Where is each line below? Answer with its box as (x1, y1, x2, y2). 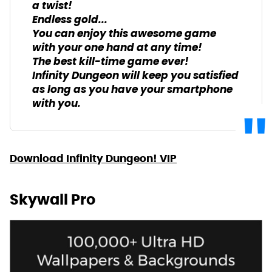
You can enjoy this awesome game (32, 25, 216, 43)
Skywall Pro (10, 189, 95, 209)
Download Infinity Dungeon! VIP (10, 151, 177, 165)
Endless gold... (32, 11, 107, 29)
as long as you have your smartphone (32, 81, 233, 99)
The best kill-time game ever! (32, 53, 189, 71)
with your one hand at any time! (32, 39, 202, 57)
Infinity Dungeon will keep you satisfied (32, 67, 239, 85)
